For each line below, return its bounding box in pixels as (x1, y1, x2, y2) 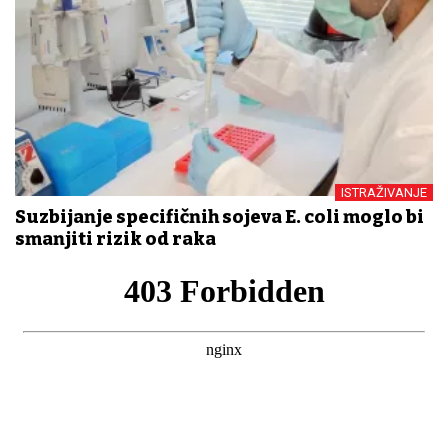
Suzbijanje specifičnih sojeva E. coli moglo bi (15, 206, 424, 229)
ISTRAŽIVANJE (341, 185, 427, 201)
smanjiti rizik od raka (15, 228, 216, 251)
